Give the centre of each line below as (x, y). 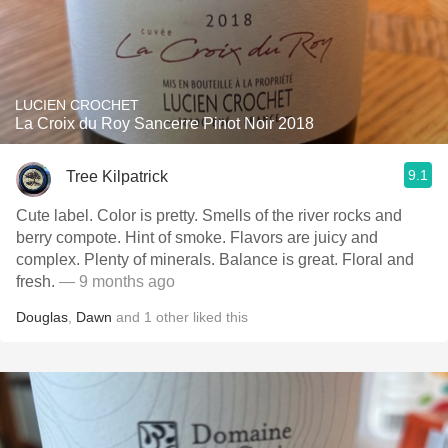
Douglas (42, 317)
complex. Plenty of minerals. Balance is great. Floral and (215, 259)
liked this (218, 317)
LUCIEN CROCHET (77, 105)
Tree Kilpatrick (117, 176)
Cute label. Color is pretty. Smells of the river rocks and (209, 215)
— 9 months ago (117, 281)
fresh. (37, 281)
